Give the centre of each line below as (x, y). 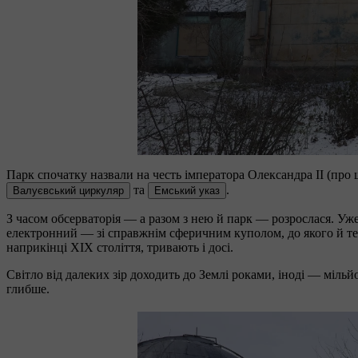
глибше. (28, 288)
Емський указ (187, 190)
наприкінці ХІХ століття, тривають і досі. (121, 247)
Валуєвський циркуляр (68, 190)
